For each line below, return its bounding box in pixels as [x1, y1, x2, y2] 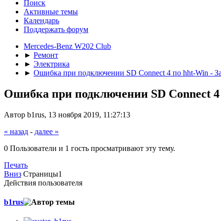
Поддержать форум [24, 25, 88, 34]
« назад [4, 127, 28, 136]
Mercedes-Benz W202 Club [24, 41, 111, 50]
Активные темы [24, 7, 78, 16]
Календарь [24, 16, 59, 25]
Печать [4, 160, 28, 169]
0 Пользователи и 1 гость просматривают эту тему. [4, 144, 175, 152]
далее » [35, 127, 59, 136]
